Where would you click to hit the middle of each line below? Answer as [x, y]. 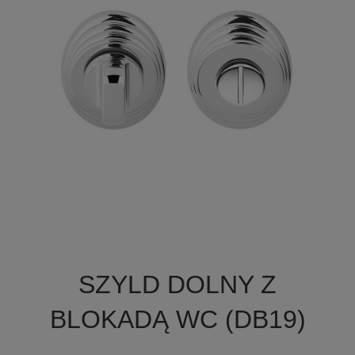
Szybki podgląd [187, 260]
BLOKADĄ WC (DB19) [177, 320]
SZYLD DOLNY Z [177, 285]
